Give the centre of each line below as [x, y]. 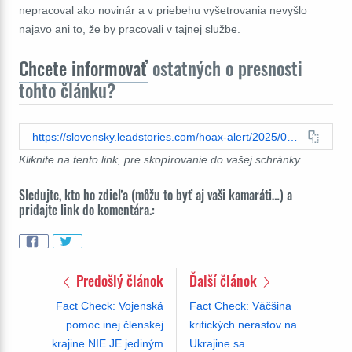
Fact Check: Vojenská [109, 306]
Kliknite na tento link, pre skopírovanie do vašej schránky [159, 160]
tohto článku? [67, 91]
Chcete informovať [83, 69]
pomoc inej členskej [114, 325]
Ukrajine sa [217, 344]
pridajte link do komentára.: [87, 210]
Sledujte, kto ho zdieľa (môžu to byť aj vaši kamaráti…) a [156, 195]
